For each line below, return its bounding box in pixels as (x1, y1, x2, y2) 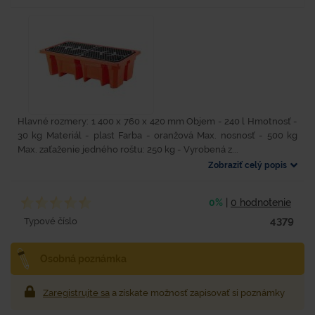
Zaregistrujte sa (43, 288, 110, 299)
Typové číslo (24, 215, 77, 226)
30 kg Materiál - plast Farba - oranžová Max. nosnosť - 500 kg (18, 130, 297, 141)
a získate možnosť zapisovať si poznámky (110, 288, 285, 299)
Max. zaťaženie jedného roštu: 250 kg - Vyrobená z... (18, 144, 238, 155)
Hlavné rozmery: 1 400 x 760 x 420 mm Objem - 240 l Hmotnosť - (18, 116, 297, 127)
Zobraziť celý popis (208, 160, 287, 170)
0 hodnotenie (231, 196, 291, 208)
